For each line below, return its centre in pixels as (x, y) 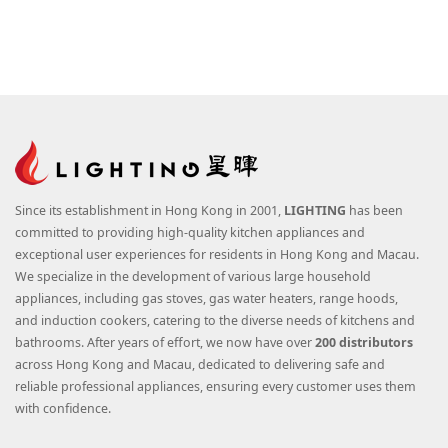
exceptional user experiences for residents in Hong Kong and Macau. (217, 255)
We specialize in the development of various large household (193, 277)
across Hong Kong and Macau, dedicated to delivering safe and (200, 365)
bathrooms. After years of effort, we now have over (165, 343)
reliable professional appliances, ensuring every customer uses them (215, 387)
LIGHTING (315, 211)
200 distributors (364, 343)
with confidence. (63, 409)
